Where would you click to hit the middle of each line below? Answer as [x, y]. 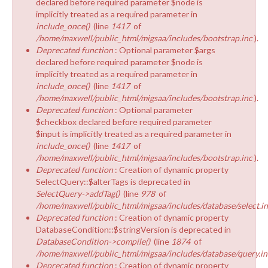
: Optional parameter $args [165, 50]
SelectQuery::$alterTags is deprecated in [113, 181]
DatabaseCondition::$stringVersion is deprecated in [133, 229]
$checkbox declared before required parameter [124, 121]
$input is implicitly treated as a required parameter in [134, 133]
